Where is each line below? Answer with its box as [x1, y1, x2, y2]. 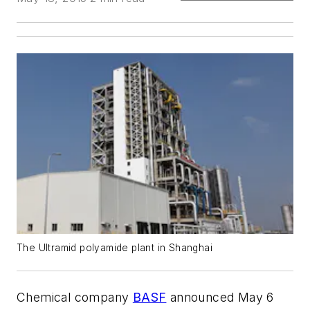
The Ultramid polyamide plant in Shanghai [17, 242, 212, 254]
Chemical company [17, 290, 133, 305]
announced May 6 [166, 290, 274, 305]
